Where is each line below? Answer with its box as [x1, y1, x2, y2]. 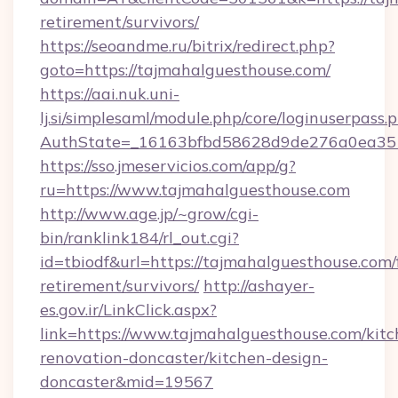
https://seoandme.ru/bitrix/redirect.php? [40, 36, 335, 56]
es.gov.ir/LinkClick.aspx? [40, 299, 217, 320]
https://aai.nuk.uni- [40, 84, 179, 104]
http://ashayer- [203, 275, 314, 296]
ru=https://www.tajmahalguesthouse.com [40, 179, 350, 200]
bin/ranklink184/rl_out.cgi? [40, 227, 239, 248]
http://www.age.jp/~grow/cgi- [40, 203, 259, 224]
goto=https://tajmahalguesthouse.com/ [40, 60, 330, 80]
